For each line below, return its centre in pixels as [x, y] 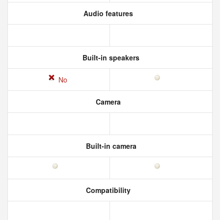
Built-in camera [110, 146]
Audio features [107, 13]
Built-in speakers [110, 57]
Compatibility [107, 190]
